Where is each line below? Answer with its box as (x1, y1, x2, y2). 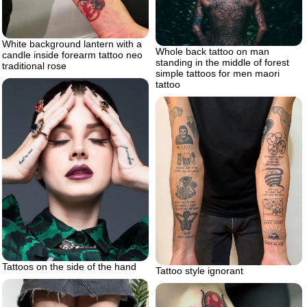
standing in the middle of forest (156, 56, 289, 68)
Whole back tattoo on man (156, 45, 269, 57)
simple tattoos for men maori (156, 67, 280, 79)
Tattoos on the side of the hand (2, 260, 136, 272)
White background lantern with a (2, 38, 142, 50)
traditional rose (2, 60, 66, 72)
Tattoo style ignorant (156, 265, 243, 277)
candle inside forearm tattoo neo (2, 49, 143, 61)
